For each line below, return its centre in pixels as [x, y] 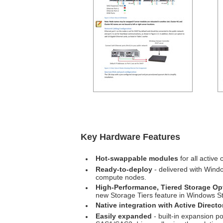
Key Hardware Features [130, 137]
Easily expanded [124, 216]
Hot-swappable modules [137, 158]
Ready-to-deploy [124, 169]
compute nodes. [121, 177]
